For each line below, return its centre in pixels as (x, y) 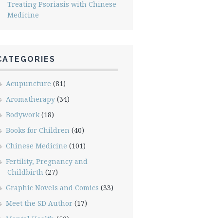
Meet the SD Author (39, 203)
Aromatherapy (30, 99)
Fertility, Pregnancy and (46, 161)
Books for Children (37, 130)
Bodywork (22, 115)
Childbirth (25, 172)
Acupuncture (28, 83)
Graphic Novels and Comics (52, 188)
